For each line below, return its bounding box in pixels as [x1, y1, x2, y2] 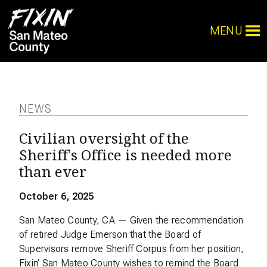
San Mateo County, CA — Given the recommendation [19, 215, 244, 226]
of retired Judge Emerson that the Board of [19, 229, 201, 240]
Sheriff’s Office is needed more [19, 146, 232, 164]
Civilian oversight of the [19, 129, 189, 147]
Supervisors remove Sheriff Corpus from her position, [19, 243, 244, 254]
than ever [19, 163, 86, 181]
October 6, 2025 [19, 191, 94, 202]
